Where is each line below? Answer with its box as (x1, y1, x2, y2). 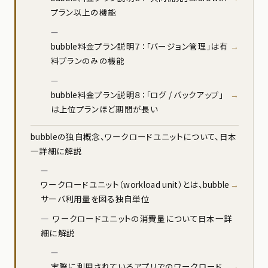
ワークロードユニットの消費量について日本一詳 (53, 212, 233, 224)
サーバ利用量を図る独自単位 (40, 192, 150, 205)
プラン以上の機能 (50, 5, 117, 18)
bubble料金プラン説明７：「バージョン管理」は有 (50, 39, 229, 52)
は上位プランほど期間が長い (50, 102, 158, 115)
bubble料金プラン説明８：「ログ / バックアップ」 (50, 88, 224, 100)
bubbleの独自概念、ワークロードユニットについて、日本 (31, 130, 237, 142)
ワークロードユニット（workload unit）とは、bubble (40, 178, 230, 190)
